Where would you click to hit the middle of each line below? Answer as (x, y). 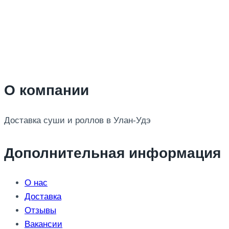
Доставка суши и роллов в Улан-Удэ (77, 120)
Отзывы (40, 210)
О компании (47, 90)
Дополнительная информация (112, 153)
